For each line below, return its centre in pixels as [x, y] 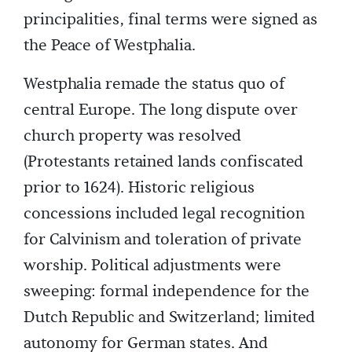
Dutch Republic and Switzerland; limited [169, 318]
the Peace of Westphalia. [110, 46]
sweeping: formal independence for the [167, 292]
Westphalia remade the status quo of [154, 84]
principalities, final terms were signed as [170, 20]
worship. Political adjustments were [152, 266]
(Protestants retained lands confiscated [163, 162]
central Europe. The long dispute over [161, 110]
